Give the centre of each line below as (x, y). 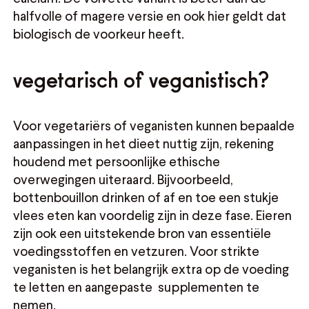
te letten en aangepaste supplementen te (137, 286)
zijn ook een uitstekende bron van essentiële (142, 232)
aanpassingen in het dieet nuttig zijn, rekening (144, 143)
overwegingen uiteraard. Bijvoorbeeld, (123, 179)
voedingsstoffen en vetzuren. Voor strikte (137, 250)
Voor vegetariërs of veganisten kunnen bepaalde (154, 125)
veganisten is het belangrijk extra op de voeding (151, 268)
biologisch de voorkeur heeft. (100, 33)
